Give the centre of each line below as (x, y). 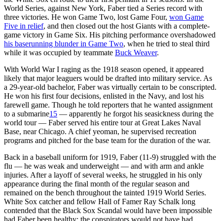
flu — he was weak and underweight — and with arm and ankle (104, 166)
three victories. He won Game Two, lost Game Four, (87, 17)
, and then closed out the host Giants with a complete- (127, 26)
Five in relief (24, 26)
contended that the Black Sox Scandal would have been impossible (108, 210)
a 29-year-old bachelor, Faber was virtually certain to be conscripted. (110, 87)
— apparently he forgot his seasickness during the (135, 113)
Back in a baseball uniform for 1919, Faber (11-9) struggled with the (110, 157)
